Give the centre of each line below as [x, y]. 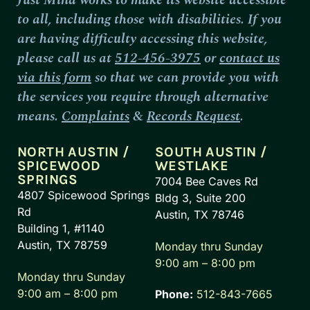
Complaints [95, 116]
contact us [249, 58]
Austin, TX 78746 [200, 214]
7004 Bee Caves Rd [207, 181]
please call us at [66, 58]
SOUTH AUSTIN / [211, 152]
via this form [54, 77]
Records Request [193, 116]
